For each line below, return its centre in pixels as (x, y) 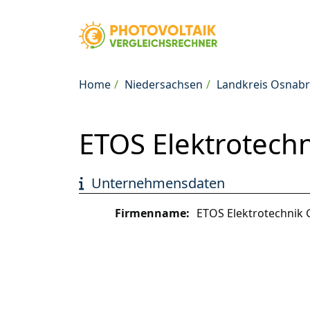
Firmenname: (152, 213)
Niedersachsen (164, 84)
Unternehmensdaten (158, 183)
